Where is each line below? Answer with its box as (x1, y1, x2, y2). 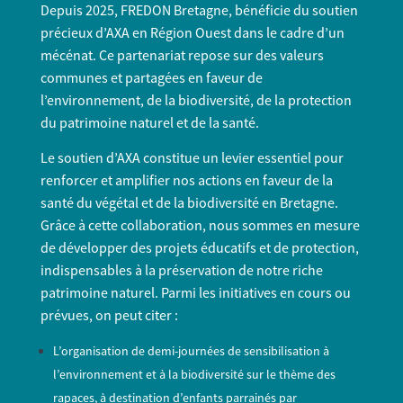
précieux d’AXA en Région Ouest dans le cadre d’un (40, 23, 345, 42)
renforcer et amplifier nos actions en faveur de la (40, 171, 333, 190)
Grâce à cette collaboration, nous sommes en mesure (40, 216, 360, 235)
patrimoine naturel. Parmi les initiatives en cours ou (40, 283, 351, 302)
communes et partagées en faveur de (40, 68, 263, 87)
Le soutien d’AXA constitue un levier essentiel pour (40, 148, 344, 167)
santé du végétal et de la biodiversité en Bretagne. (40, 193, 338, 212)
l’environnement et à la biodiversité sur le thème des (52, 366, 336, 383)
